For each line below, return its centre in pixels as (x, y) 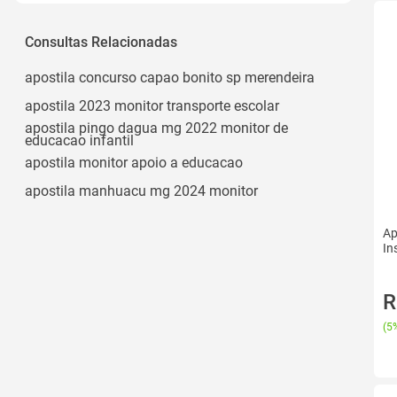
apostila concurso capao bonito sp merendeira (170, 77)
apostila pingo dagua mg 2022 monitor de (156, 128)
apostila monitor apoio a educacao (134, 162)
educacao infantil (79, 140)
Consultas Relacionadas (101, 42)
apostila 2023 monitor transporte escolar (152, 105)
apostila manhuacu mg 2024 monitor (141, 191)
